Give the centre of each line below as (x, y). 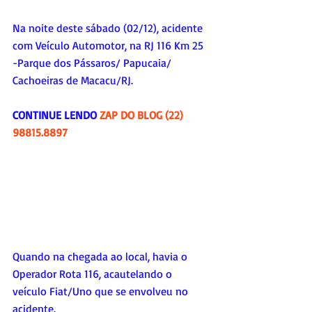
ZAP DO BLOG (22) (143, 115)
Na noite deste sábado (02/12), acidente (109, 28)
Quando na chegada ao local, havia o (101, 257)
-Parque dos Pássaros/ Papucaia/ (93, 62)
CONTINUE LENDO (56, 115)
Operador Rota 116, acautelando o (94, 274)
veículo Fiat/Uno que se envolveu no (102, 291)
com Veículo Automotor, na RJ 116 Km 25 (109, 45)
